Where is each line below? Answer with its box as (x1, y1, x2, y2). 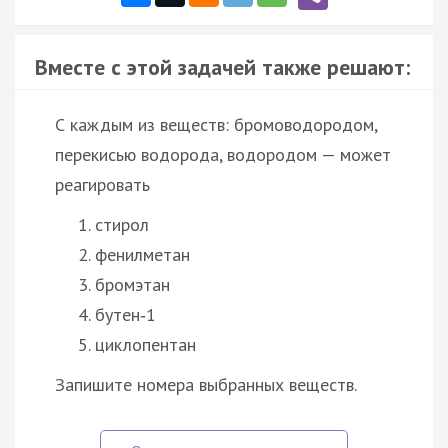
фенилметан (95, 242, 190, 266)
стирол (95, 212, 149, 236)
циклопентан (95, 332, 196, 356)
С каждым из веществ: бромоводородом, (55, 112, 377, 136)
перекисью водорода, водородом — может (55, 142, 391, 166)
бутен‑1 (95, 302, 156, 326)
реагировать (55, 172, 150, 196)
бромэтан (95, 272, 170, 296)
